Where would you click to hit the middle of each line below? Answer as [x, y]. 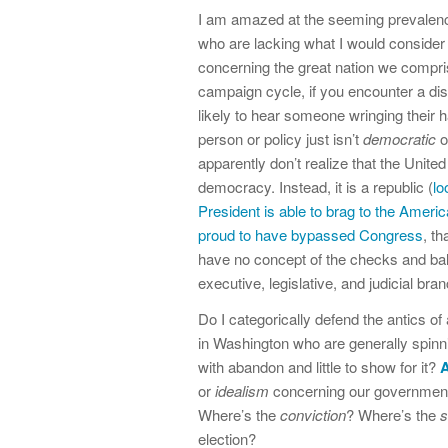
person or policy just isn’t [280, 138]
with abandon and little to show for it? [319, 367]
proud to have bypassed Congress [310, 234]
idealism [242, 391]
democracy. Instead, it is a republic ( [315, 186]
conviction [313, 415]
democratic [399, 138]
